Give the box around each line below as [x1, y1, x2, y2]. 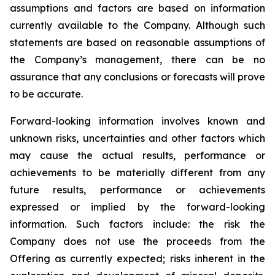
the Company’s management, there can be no [10, 53, 265, 66]
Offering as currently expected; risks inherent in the [10, 252, 265, 265]
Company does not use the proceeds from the [10, 235, 265, 247]
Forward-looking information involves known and [10, 115, 265, 127]
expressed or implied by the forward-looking [10, 201, 265, 213]
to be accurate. [10, 88, 83, 100]
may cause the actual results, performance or [10, 149, 265, 161]
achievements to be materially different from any [10, 166, 265, 179]
